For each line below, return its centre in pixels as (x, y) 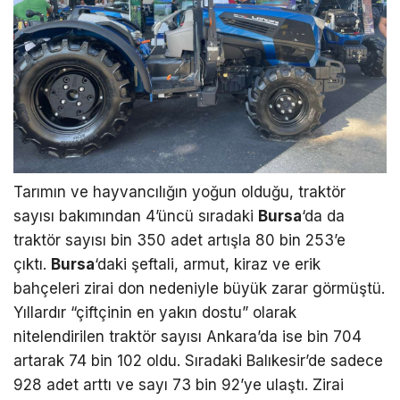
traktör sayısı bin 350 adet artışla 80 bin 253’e (179, 240)
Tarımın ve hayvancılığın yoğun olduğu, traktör (179, 192)
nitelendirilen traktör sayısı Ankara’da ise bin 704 (187, 336)
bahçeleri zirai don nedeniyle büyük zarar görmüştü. (199, 288)
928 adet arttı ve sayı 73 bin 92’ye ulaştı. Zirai (179, 384)
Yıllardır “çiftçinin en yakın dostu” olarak (155, 312)
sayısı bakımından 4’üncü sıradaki (136, 216)
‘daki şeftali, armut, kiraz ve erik (208, 264)
